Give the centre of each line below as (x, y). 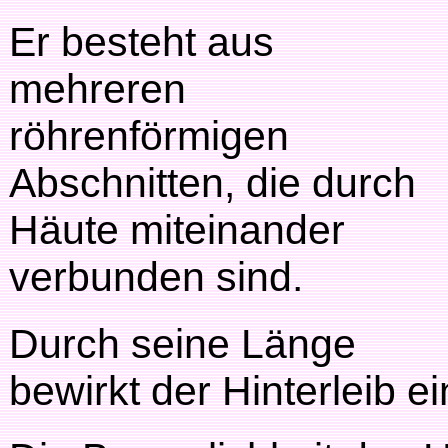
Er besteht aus (141, 42)
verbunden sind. (156, 277)
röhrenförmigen (149, 136)
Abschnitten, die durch (212, 183)
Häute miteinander (177, 230)
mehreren (97, 89)
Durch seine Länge (182, 344)
